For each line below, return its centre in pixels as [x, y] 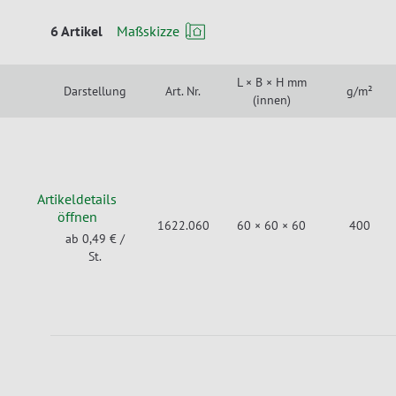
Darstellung [95, 91]
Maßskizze [148, 31]
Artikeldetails [77, 199]
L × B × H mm [271, 82]
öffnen [77, 217]
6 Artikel [76, 31]
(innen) [271, 100]
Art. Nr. [183, 91]
